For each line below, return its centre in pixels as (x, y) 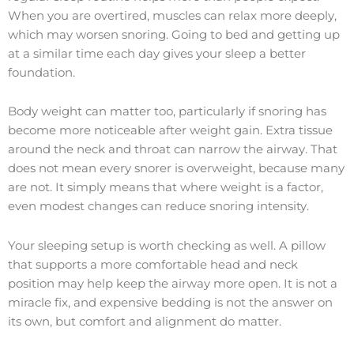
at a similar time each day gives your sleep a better (157, 53)
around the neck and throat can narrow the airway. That (173, 150)
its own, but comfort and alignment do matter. (145, 321)
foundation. (41, 72)
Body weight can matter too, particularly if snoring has (167, 112)
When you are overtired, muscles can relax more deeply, (172, 15)
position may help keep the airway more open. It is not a (173, 283)
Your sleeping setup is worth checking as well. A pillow (167, 245)
